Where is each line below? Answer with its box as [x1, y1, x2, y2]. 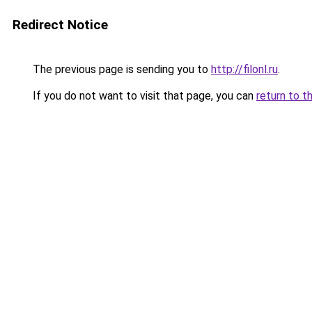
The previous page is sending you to [30, 63, 211, 76]
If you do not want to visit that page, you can [30, 89, 256, 102]
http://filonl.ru [211, 63, 278, 76]
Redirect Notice [13, 17, 108, 33]
